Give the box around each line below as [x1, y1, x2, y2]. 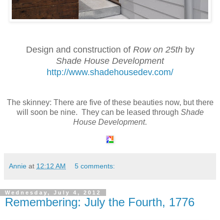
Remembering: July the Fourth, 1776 [5, 195, 194, 209]
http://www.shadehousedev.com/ [47, 67, 173, 77]
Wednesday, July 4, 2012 [5, 189, 101, 195]
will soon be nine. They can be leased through [16, 108, 181, 116]
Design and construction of [26, 44, 133, 55]
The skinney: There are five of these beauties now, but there [6, 98, 214, 107]
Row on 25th [133, 44, 185, 55]
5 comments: [75, 162, 115, 170]
